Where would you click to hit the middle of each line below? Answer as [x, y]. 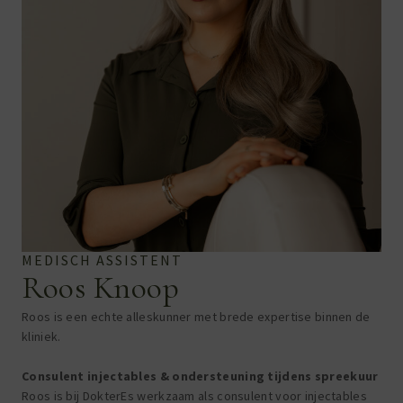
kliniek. [41, 337]
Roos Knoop [100, 288]
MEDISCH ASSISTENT [102, 260]
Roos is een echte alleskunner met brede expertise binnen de [196, 317]
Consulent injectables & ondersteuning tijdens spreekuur [200, 376]
